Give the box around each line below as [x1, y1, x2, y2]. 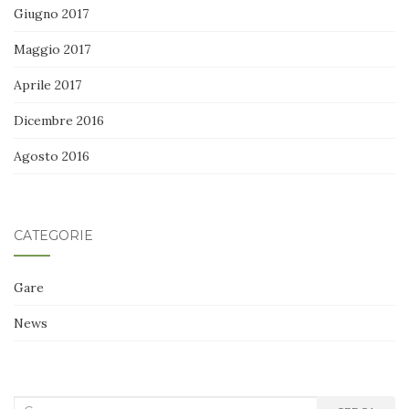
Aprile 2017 [14, 77, 81, 94]
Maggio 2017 [14, 41, 90, 58]
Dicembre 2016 [14, 112, 104, 130]
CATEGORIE [14, 227, 93, 245]
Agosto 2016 [14, 148, 89, 165]
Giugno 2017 [14, 5, 89, 23]
